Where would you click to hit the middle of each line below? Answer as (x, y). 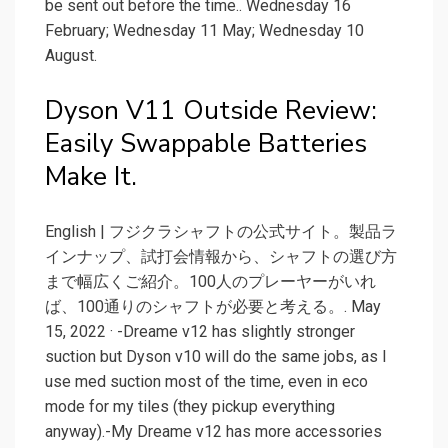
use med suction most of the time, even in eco (206, 382)
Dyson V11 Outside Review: (211, 111)
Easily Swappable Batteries (206, 144)
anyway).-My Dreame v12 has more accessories (213, 432)
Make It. (91, 177)
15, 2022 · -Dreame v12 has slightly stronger (200, 332)
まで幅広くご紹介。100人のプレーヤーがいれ (210, 282)
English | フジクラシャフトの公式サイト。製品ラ (221, 232)
